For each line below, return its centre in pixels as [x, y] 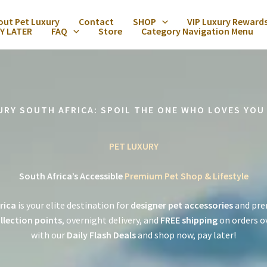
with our [49, 235]
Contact [96, 21]
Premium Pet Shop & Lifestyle [186, 176]
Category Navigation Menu [197, 31]
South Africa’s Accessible [72, 176]
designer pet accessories [182, 205]
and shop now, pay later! [186, 235]
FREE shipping [189, 220]
